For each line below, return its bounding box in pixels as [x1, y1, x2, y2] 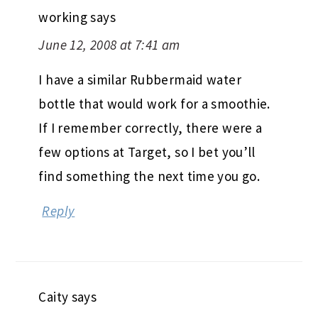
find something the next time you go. [38, 168, 261, 185]
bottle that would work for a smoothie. [38, 95, 270, 113]
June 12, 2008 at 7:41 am [38, 36, 180, 54]
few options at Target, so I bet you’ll [38, 143, 256, 161]
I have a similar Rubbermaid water [38, 71, 241, 89]
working [38, 9, 88, 26]
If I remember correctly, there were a [38, 119, 263, 137]
